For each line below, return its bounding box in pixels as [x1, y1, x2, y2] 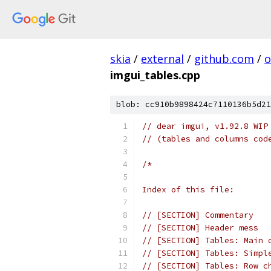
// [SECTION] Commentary [142, 210, 253, 220]
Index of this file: [142, 184, 234, 195]
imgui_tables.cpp [110, 68, 200, 82]
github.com [194, 51, 254, 66]
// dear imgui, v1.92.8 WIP [142, 121, 268, 131]
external [141, 51, 184, 66]
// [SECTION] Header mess [142, 223, 258, 233]
